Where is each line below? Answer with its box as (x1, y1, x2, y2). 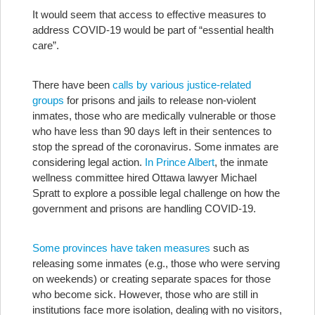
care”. (32, 39, 59, 51)
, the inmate (214, 156, 268, 168)
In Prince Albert (145, 156, 214, 168)
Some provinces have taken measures (32, 242, 210, 254)
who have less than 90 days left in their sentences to (32, 125, 271, 137)
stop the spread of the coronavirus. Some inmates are (32, 141, 278, 153)
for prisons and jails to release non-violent (64, 94, 256, 106)
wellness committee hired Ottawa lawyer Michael (32, 172, 257, 184)
